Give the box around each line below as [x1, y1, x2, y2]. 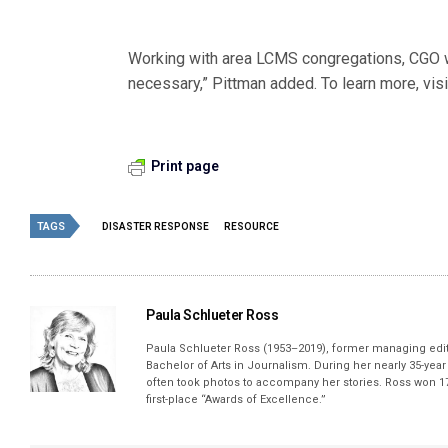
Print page [151, 158, 219, 174]
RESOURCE [224, 221, 279, 232]
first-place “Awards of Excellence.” [146, 393, 327, 406]
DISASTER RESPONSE [102, 221, 209, 232]
